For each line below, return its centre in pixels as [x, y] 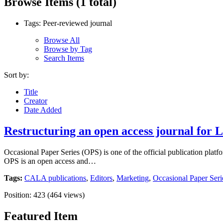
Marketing [133, 178]
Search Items [64, 58]
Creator [36, 101]
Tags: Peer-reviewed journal [68, 23]
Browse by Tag [68, 49]
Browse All [62, 40]
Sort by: [16, 75]
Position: [19, 195]
